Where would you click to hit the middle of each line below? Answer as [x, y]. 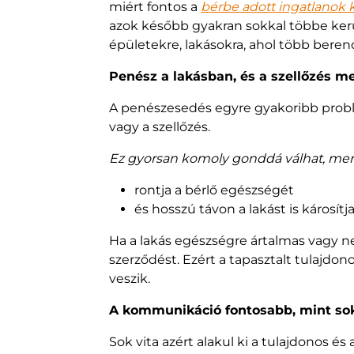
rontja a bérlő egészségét [214, 190]
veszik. [130, 279]
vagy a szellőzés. [160, 127]
